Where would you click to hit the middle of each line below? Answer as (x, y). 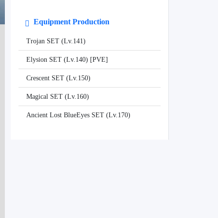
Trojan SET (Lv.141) (56, 41)
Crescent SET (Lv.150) (58, 78)
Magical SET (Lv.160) (58, 97)
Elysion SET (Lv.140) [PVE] (67, 60)
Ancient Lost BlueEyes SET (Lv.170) (78, 115)
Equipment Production (71, 22)
